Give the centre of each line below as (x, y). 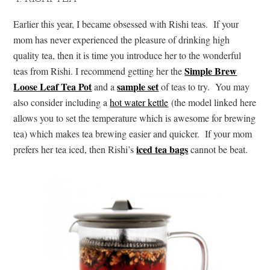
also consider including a (62, 102)
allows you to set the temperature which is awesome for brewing (135, 118)
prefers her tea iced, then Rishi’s (75, 149)
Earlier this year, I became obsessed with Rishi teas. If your (126, 24)
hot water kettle (139, 102)
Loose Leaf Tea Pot (53, 86)
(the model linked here (212, 102)
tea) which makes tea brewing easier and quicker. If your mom (133, 133)
